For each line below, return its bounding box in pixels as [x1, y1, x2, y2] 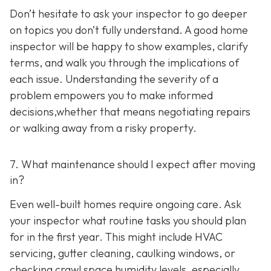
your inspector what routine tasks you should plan [10, 213, 246, 227]
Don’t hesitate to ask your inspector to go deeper [10, 7, 247, 21]
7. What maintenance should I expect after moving [10, 157, 255, 172]
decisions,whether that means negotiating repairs [10, 105, 250, 119]
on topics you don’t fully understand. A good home [10, 23, 248, 38]
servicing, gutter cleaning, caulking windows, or [10, 246, 235, 260]
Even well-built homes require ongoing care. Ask [10, 197, 241, 211]
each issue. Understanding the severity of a [10, 72, 218, 87]
